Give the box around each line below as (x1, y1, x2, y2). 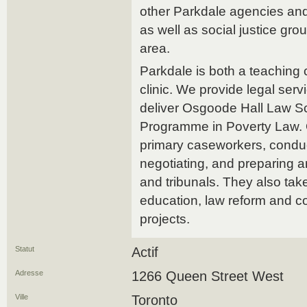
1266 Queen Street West (132, 269, 284, 284)
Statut (15, 245, 34, 253)
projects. (140, 212, 190, 226)
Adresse (15, 269, 43, 277)
